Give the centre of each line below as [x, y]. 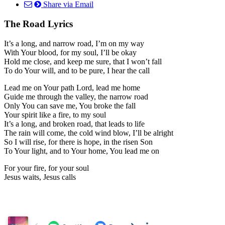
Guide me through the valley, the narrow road [76, 96]
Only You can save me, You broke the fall [70, 105]
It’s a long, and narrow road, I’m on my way [74, 43]
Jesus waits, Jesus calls [40, 177]
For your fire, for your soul [46, 168]
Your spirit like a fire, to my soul [55, 115]
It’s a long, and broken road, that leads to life [74, 124]
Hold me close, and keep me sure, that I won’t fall [83, 61]
